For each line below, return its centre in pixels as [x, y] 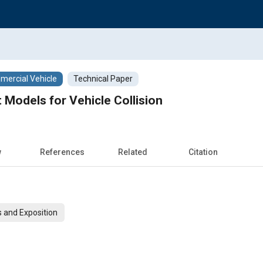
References [62, 152]
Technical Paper [103, 78]
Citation [203, 152]
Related [133, 152]
